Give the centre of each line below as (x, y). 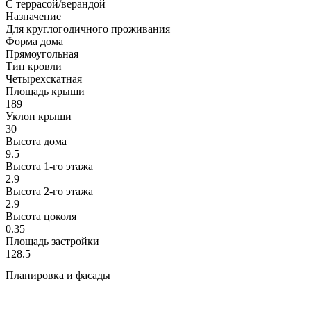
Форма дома (34, 42)
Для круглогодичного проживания (88, 29)
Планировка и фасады (58, 276)
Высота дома (36, 142)
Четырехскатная (44, 79)
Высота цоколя (41, 217)
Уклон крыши (39, 117)
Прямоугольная (42, 54)
